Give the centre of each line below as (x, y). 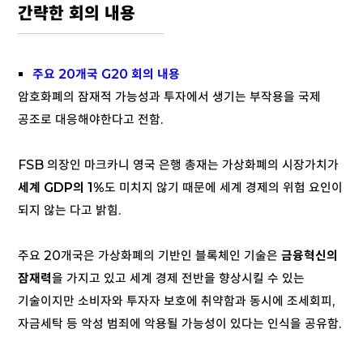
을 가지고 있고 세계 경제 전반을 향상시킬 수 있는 (178, 279)
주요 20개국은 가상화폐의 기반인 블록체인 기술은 (149, 256)
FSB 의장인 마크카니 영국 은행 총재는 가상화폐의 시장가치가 (178, 165)
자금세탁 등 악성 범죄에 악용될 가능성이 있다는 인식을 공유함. (181, 324)
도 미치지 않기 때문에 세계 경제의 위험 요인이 (224, 188)
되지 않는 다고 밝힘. (69, 211)
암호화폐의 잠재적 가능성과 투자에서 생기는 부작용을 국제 (169, 97)
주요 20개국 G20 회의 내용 (106, 75)
